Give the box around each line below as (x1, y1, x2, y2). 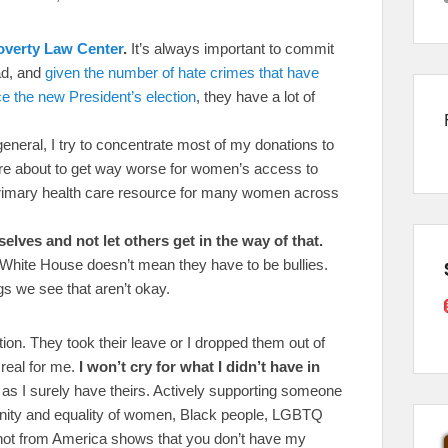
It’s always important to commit (126, 39, 334, 57)
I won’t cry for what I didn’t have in (79, 357, 320, 375)
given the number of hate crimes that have (44, 63, 319, 81)
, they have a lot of (195, 87, 315, 105)
